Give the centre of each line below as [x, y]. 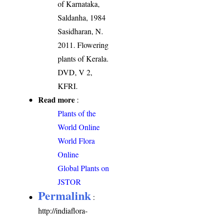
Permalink [65, 196]
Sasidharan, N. [81, 31]
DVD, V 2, [75, 72]
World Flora [77, 141]
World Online [79, 127]
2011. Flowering [83, 45]
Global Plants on [84, 168]
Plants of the [77, 113]
